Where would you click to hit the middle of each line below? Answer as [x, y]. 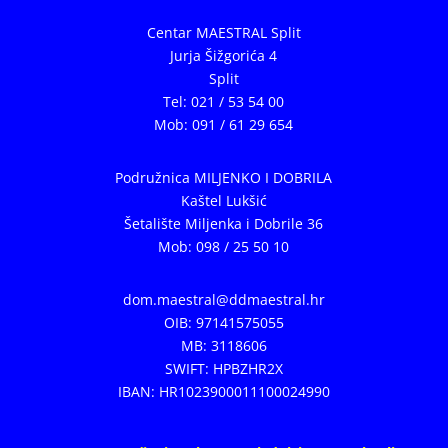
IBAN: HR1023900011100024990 [223, 391]
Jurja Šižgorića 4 [224, 55]
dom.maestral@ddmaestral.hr [223, 299]
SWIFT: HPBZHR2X [223, 368]
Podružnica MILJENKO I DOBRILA [224, 177]
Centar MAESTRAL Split [223, 32]
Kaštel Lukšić [223, 200]
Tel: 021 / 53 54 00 [224, 101]
